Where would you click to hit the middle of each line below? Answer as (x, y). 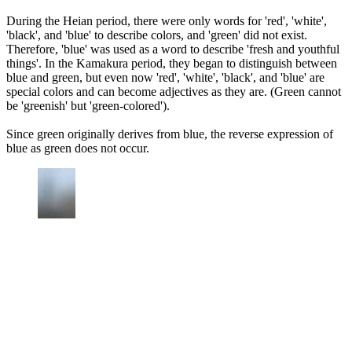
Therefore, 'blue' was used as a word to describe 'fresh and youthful (173, 49)
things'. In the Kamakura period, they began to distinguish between (172, 64)
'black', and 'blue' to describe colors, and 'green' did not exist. (157, 35)
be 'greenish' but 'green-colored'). (88, 106)
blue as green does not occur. (78, 148)
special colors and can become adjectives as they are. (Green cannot (174, 92)
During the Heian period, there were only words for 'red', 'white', (167, 21)
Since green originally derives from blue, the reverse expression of (170, 134)
